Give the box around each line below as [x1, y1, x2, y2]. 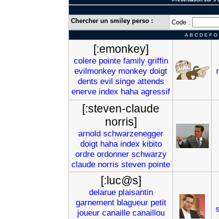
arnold [78, 129, 101, 138]
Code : [172, 19, 192, 26]
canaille [102, 208, 130, 218]
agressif [141, 87, 170, 96]
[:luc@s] [100, 174, 141, 187]
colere [73, 56, 96, 66]
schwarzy [131, 149, 167, 159]
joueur [77, 208, 100, 218]
